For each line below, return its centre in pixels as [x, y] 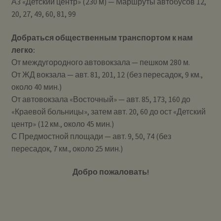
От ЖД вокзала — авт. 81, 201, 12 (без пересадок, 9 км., [107, 74]
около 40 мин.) [36, 87]
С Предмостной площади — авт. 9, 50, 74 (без [91, 136]
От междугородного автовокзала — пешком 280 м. [100, 62]
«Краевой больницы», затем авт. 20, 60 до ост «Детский [108, 111]
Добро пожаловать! [110, 172]
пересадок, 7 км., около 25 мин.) [67, 148]
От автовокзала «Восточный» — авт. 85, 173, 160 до [101, 99]
